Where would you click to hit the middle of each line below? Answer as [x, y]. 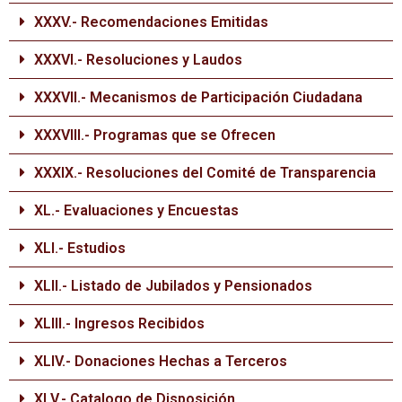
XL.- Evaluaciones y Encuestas [136, 210]
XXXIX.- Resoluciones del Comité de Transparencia [205, 173]
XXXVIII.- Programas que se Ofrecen [155, 135]
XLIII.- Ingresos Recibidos [119, 323]
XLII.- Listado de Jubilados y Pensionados [173, 286]
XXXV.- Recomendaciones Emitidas [151, 22]
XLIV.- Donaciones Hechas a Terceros [161, 361]
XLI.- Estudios [80, 248]
